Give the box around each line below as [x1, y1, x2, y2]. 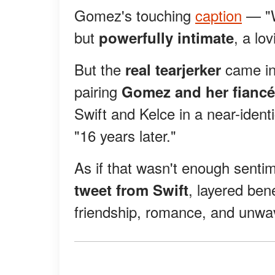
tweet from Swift [74, 179, 188, 201]
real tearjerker [125, 59, 221, 80]
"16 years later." [74, 125, 176, 147]
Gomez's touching [74, 4, 195, 26]
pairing [74, 80, 122, 103]
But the [74, 58, 125, 80]
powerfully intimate [99, 27, 234, 48]
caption [195, 4, 242, 26]
